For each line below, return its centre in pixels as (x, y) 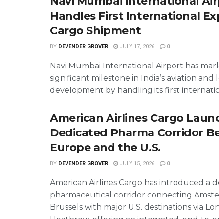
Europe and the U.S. (105, 147)
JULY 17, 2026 (136, 47)
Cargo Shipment (96, 31)
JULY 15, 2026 (136, 164)
